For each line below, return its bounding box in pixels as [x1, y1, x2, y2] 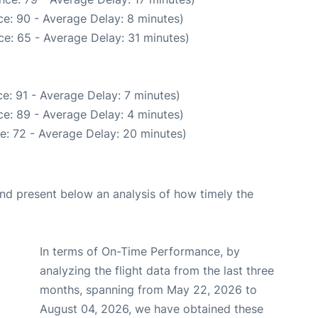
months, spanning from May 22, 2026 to [40, 283, 257, 297]
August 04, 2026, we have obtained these [40, 302, 263, 316]
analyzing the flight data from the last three [40, 263, 274, 278]
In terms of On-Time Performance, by [40, 244, 240, 258]
